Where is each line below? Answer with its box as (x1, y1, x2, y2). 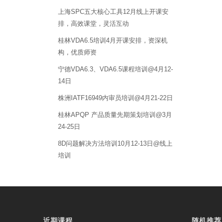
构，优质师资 (58, 48, 97, 56)
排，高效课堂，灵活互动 (58, 19, 129, 27)
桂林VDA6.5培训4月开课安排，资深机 (58, 36, 167, 44)
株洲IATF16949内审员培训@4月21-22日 (58, 94, 173, 102)
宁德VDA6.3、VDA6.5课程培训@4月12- (58, 65, 173, 73)
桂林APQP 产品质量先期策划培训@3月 (58, 111, 172, 118)
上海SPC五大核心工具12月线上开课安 (58, 7, 168, 15)
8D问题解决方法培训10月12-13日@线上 (58, 139, 172, 147)
